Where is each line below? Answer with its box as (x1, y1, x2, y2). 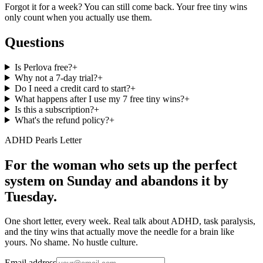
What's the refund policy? (14, 114, 109, 125)
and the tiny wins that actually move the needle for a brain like (5, 227, 234, 237)
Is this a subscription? (14, 104, 94, 114)
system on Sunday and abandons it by (5, 173, 228, 188)
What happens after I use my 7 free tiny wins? (14, 93, 184, 104)
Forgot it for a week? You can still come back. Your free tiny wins (5, 1, 247, 12)
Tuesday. (5, 188, 57, 204)
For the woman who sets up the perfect (5, 157, 237, 173)
